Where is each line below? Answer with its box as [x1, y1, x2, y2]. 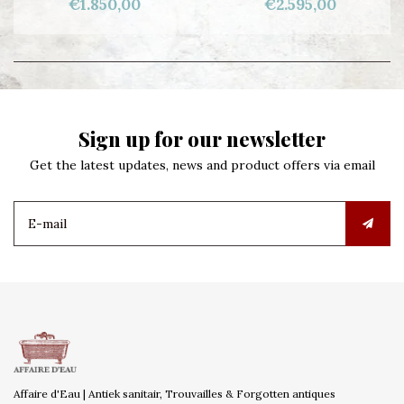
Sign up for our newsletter [78, 125, 326, 152]
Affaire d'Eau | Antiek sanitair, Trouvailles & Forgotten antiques [14, 387, 335, 400]
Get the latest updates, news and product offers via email [29, 157, 375, 173]
